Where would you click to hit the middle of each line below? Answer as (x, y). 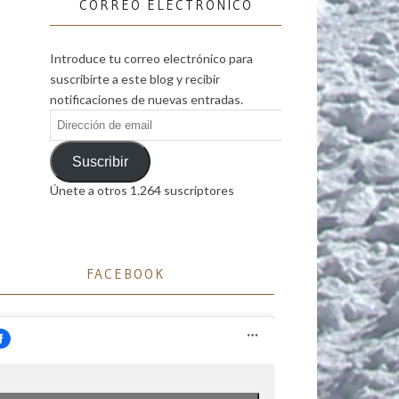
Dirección (75, 119)
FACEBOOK (126, 274)
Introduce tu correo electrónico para (151, 59)
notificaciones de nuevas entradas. (147, 100)
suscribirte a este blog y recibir (135, 79)
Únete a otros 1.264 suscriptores (142, 191)
